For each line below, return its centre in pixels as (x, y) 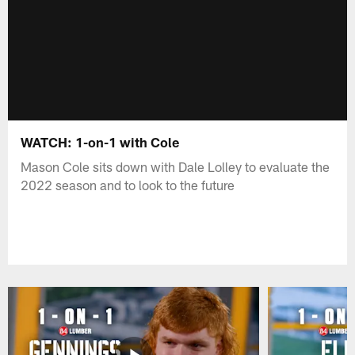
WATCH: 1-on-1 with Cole (100, 141)
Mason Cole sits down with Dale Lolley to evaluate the (176, 166)
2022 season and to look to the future (128, 184)
